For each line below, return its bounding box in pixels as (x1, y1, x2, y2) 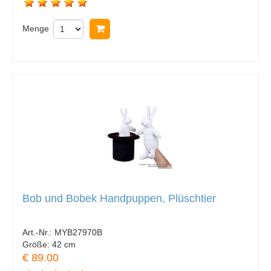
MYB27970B (54, 227, 102, 237)
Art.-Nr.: (22, 227, 54, 237)
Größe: (22, 239, 52, 249)
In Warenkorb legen (112, 24, 195, 34)
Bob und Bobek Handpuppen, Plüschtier (22, 192, 216, 205)
